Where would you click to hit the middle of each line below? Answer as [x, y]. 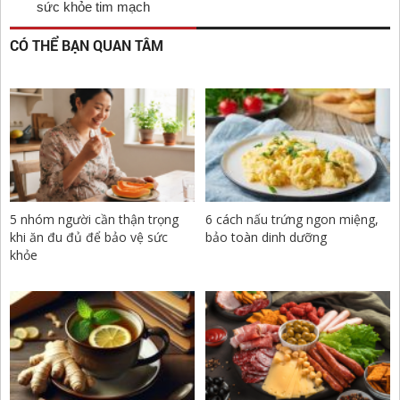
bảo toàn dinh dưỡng [267, 237]
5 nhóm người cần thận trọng [94, 220]
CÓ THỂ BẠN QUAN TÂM [87, 46]
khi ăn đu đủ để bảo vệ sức [89, 237]
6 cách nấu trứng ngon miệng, [292, 220]
